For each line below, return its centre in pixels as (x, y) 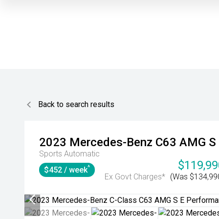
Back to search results (76, 104)
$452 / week (66, 170)
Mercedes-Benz (111, 142)
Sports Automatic (69, 154)
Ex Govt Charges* (135, 177)
